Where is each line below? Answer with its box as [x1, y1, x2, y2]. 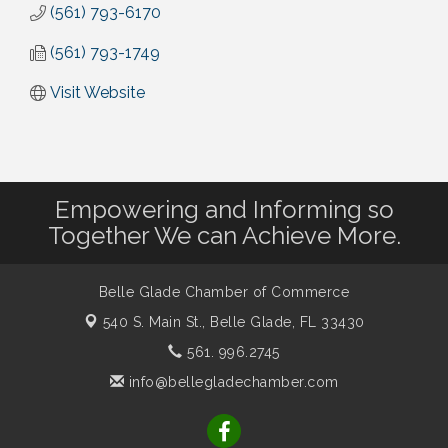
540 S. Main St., [102, 314, 210, 331]
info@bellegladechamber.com [124, 374, 339, 391]
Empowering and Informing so [54, 195, 394, 225]
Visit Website [50, 83, 145, 103]
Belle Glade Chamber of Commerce [98, 284, 350, 301]
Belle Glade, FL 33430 [210, 314, 365, 331]
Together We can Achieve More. [47, 221, 401, 251]
